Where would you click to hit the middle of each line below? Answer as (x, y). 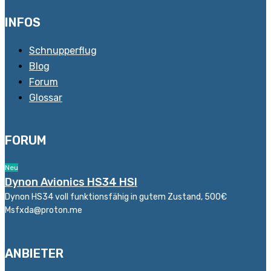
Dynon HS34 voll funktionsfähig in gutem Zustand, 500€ (116, 197)
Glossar (46, 98)
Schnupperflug (63, 51)
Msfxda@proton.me (44, 210)
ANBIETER (34, 254)
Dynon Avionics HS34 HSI (71, 182)
